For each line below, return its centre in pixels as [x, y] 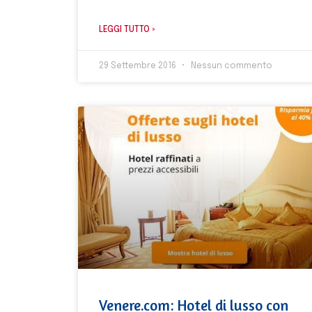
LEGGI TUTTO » [127, 30]
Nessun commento [231, 66]
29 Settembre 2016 [139, 66]
